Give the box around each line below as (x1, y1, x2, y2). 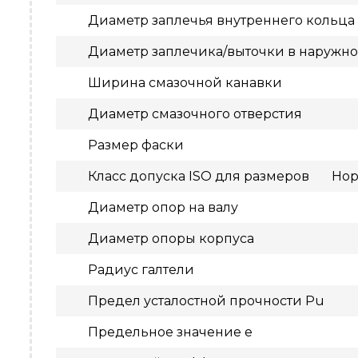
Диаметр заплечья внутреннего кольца (88, 13, 355, 28)
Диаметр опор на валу (88, 200, 238, 215)
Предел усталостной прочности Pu (88, 293, 324, 308)
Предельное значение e (88, 324, 253, 340)
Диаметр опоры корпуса (88, 231, 254, 246)
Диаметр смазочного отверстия (88, 106, 302, 121)
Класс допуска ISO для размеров (88, 169, 309, 184)
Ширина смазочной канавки (88, 75, 282, 90)
